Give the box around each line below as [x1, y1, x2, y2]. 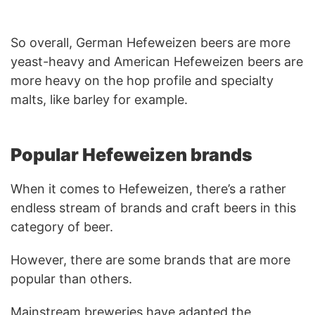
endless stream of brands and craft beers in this [11, 200, 296, 215]
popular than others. [11, 271, 132, 286]
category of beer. [11, 219, 113, 234]
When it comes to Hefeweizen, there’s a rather [11, 181, 286, 196]
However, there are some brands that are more [11, 252, 290, 267]
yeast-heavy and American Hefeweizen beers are [11, 53, 303, 69]
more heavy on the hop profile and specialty [11, 72, 274, 88]
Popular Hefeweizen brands [11, 143, 252, 165]
